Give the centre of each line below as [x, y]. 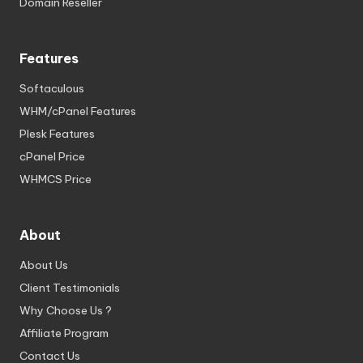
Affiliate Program [64, 333]
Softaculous [52, 89]
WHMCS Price [56, 179]
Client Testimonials [70, 288]
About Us [44, 265]
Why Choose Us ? [66, 311]
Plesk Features [57, 134]
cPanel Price [52, 157]
